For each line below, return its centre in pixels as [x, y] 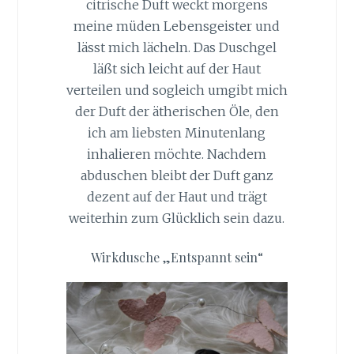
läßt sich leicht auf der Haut [177, 69]
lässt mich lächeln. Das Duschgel [177, 48]
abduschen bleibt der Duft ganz [177, 176]
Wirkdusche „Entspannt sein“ [177, 257]
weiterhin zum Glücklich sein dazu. [177, 218]
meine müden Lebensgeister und [177, 26]
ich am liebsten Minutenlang [177, 133]
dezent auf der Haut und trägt [177, 197]
